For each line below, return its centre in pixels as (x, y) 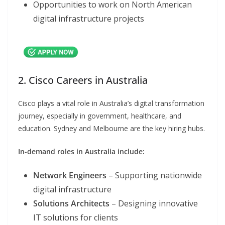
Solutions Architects (71, 203)
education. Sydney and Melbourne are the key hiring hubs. (111, 128)
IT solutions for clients (76, 217)
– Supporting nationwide (154, 175)
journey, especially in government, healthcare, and (100, 116)
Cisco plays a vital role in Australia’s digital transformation (111, 103)
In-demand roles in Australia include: (81, 151)
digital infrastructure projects (89, 19)
